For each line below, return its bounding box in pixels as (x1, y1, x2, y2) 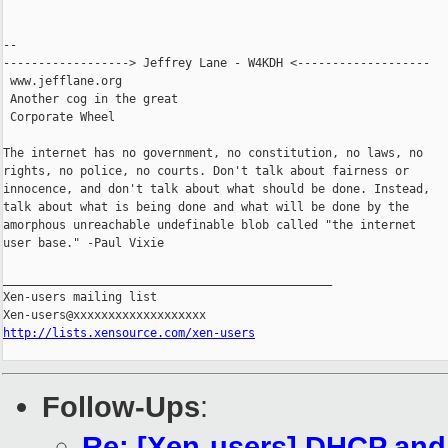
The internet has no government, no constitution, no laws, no (3, 146, 423, 161)
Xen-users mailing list (3, 290, 157, 305)
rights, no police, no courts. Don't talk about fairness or (3, 164, 409, 179)
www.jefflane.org (3, 74, 122, 89)
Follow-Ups (42, 390, 200, 424)
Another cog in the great (3, 92, 178, 107)
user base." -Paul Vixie (3, 236, 164, 251)
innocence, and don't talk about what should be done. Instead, (3, 182, 430, 197)
